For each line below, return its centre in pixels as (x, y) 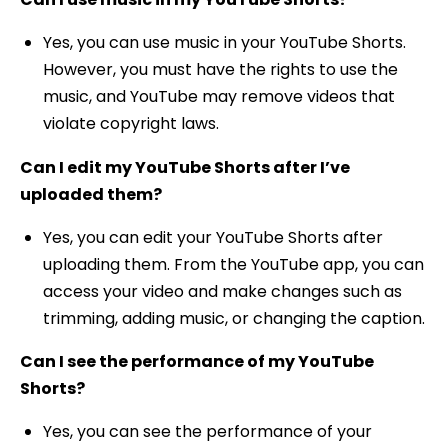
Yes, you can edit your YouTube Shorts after (212, 237)
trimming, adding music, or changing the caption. (233, 318)
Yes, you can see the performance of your (207, 431)
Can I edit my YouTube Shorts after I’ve (185, 167)
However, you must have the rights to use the (220, 70)
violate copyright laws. (130, 124)
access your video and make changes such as (222, 291)
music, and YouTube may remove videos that (218, 97)
